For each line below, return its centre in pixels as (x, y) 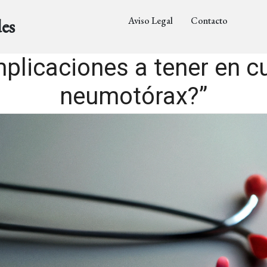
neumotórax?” (133, 96)
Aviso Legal (150, 21)
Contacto (209, 21)
